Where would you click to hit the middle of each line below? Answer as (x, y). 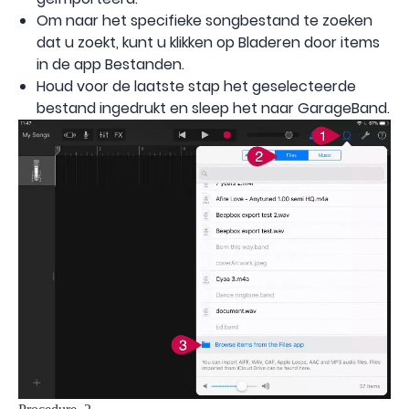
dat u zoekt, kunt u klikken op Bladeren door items (208, 43)
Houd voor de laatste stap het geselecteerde (196, 87)
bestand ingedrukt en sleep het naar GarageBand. (213, 109)
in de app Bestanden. (110, 65)
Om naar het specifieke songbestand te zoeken (204, 21)
